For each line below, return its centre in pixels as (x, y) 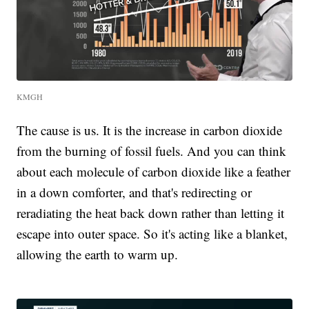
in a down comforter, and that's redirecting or (134, 192)
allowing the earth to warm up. (98, 255)
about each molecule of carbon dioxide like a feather (154, 172)
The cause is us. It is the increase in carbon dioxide (150, 130)
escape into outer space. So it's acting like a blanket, (152, 234)
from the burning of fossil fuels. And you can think (152, 151)
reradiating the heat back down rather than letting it (151, 213)
